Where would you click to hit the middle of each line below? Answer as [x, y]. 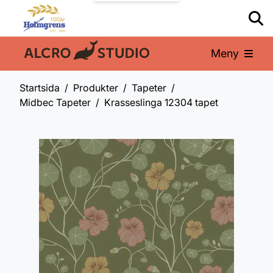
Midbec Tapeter [55, 102]
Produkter [96, 88]
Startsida [40, 88]
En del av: [44, 55]
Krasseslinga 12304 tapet [161, 102]
